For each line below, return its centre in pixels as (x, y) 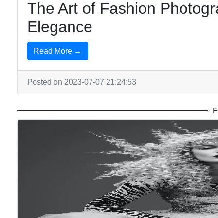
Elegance (60, 27)
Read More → (58, 51)
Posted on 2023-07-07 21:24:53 (82, 82)
